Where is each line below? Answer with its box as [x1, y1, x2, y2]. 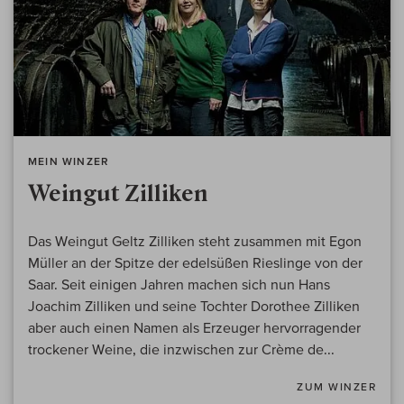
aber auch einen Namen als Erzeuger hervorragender [28, 319, 361, 336]
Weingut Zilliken [28, 180, 208, 207]
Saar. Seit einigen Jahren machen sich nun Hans [28, 276, 330, 293]
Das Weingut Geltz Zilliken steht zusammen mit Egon [28, 233, 362, 250]
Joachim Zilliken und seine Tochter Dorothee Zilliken [28, 298, 360, 315]
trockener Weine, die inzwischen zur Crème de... [28, 341, 335, 358]
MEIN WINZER [28, 155, 110, 168]
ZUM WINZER [297, 381, 376, 393]
